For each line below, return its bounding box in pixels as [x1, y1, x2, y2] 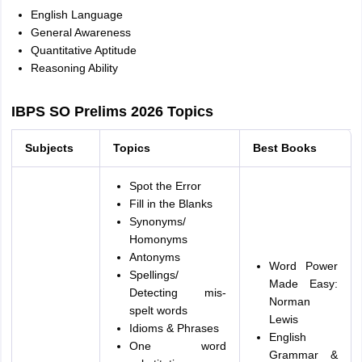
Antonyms [128, 250, 180, 263]
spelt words [128, 304, 187, 317]
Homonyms [128, 233, 187, 246]
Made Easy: [268, 277, 338, 290]
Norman [268, 295, 310, 308]
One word [128, 339, 226, 352]
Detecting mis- [128, 286, 226, 299]
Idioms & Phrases [128, 322, 219, 335]
